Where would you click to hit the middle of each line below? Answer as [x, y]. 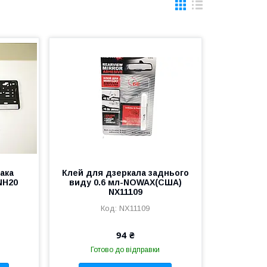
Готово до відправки [125, 250]
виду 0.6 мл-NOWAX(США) [125, 182]
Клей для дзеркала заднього [125, 173]
